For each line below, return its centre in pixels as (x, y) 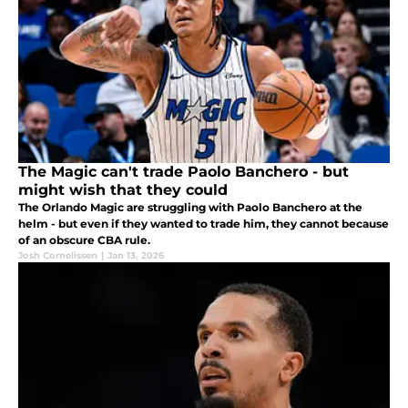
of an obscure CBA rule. (84, 240)
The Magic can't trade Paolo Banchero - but (184, 171)
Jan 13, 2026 (136, 255)
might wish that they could (123, 189)
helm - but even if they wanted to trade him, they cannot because (204, 223)
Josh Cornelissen (58, 255)
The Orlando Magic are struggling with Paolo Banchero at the (190, 207)
